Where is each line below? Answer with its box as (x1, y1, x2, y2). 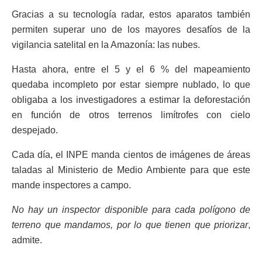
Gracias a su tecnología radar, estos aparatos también (12, 9, 250, 19)
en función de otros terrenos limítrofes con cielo (12, 109, 250, 120)
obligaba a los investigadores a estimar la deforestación (12, 94, 250, 105)
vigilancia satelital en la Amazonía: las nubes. (12, 39, 200, 50)
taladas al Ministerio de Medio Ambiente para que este (12, 164, 250, 175)
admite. (12, 235, 42, 245)
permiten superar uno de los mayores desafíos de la (12, 24, 250, 35)
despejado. (12, 125, 58, 135)
